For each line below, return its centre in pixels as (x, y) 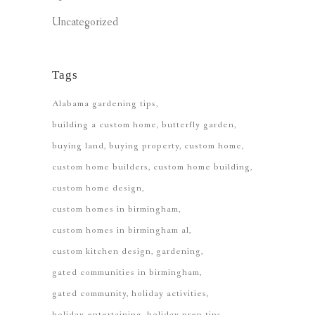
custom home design (97, 188)
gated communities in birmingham (126, 272)
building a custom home (104, 125)
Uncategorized (85, 22)
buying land (78, 146)
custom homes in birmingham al (121, 230)
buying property (144, 146)
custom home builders (100, 167)
